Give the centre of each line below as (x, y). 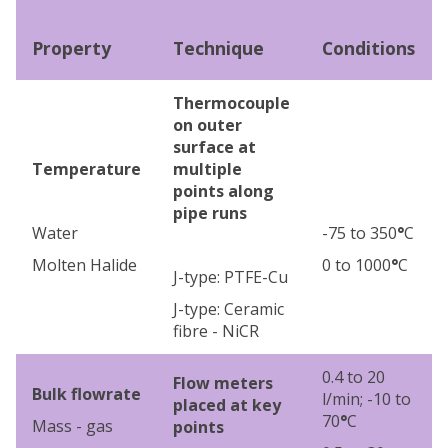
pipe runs (210, 212)
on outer (207, 124)
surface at (214, 146)
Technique (218, 47)
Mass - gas (72, 425)
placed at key (227, 404)
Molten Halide (84, 264)
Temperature (86, 168)
